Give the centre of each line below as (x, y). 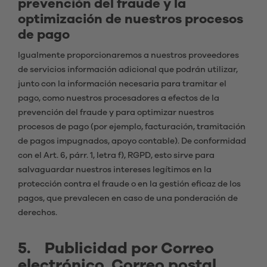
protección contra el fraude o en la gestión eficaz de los (129, 184)
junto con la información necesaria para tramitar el (122, 84)
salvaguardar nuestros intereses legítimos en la (115, 170)
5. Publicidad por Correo (116, 249)
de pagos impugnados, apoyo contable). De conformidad (132, 141)
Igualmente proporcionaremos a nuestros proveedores (128, 55)
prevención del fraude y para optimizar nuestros (116, 113)
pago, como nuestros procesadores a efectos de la (119, 98)
